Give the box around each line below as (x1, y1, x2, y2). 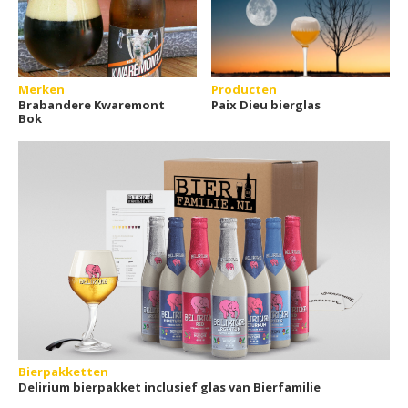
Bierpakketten (18, 363, 108, 381)
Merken (18, 81, 65, 98)
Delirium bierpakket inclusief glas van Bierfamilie (18, 379, 321, 396)
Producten (211, 81, 278, 98)
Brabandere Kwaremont (18, 97, 165, 114)
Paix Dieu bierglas (211, 97, 321, 114)
